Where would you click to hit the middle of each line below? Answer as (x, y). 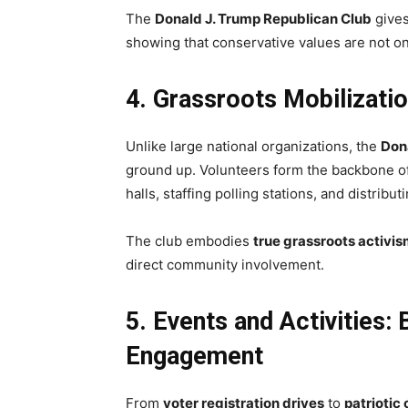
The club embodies (189, 240)
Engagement (194, 356)
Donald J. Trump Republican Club (263, 18)
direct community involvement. (225, 264)
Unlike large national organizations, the (253, 146)
